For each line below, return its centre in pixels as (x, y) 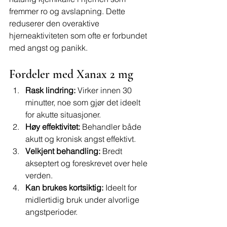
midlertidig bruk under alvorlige (83, 200)
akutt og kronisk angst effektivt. (81, 139)
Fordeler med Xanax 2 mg (71, 74)
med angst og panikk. (48, 48)
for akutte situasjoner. (63, 115)
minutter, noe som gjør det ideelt (84, 102)
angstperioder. (51, 212)
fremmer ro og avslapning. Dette (68, 11)
